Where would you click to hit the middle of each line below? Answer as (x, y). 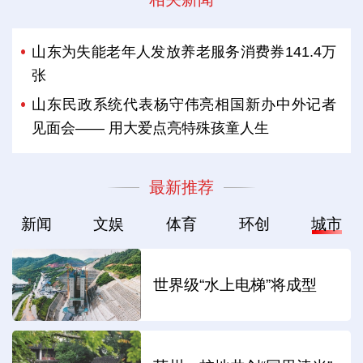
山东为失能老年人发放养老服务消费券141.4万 (184, 52)
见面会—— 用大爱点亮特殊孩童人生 (151, 128)
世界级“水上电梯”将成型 (235, 284)
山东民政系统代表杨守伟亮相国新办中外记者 (184, 105)
